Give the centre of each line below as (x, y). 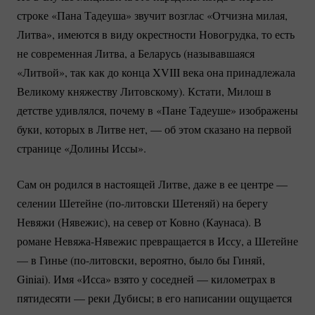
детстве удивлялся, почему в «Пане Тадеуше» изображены (157, 110)
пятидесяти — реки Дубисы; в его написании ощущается (154, 297)
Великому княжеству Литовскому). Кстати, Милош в (144, 91)
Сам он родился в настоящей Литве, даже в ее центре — (152, 184)
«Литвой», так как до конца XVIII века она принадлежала (156, 72)
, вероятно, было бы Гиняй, (200, 259)
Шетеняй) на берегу (219, 202)
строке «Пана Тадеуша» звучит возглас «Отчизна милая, (152, 15)
